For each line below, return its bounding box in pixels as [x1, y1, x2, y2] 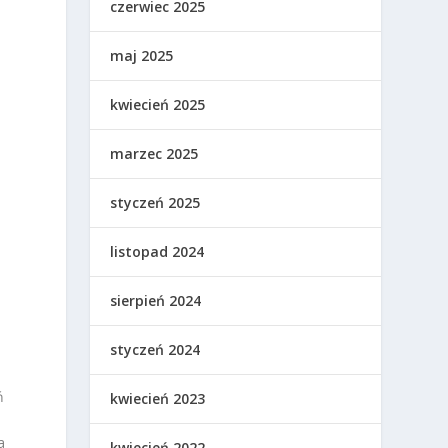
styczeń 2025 [110, 193, 201, 213]
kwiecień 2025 [110, 95, 206, 115]
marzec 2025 [110, 144, 199, 164]
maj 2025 [110, 46, 174, 66]
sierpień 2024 [110, 291, 202, 311]
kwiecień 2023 [110, 389, 206, 409]
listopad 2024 [110, 242, 205, 262]
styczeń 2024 [110, 340, 201, 360]
